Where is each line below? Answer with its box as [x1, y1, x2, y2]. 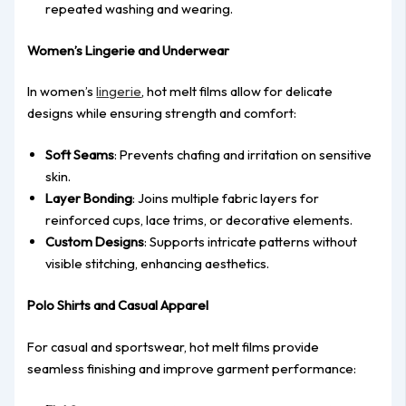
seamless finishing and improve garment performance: [27, 360, 357, 378]
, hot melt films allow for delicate [141, 82, 333, 101]
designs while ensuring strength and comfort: [27, 104, 297, 122]
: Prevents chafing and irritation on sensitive [114, 146, 372, 164]
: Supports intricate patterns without [144, 233, 358, 251]
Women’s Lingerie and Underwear [27, 41, 230, 59]
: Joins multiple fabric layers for [132, 189, 320, 208]
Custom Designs [45, 233, 145, 251]
